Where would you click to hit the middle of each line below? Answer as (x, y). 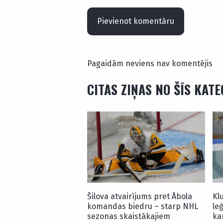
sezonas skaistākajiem (129, 216)
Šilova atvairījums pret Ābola (140, 196)
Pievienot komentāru (136, 21)
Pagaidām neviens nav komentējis (150, 64)
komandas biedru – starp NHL (143, 206)
